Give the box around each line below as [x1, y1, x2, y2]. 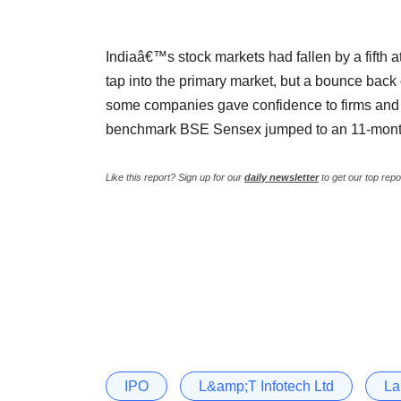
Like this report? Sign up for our [106, 171, 244, 183]
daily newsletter [244, 171, 319, 183]
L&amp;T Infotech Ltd [199, 378, 334, 394]
